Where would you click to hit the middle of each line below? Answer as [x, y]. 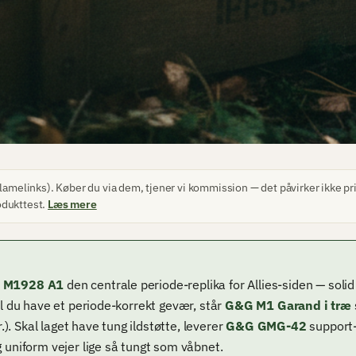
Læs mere [72, 204]
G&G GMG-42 [266, 326]
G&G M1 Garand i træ [288, 306]
